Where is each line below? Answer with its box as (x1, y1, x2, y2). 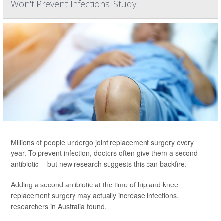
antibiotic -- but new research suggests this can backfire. (11, 159, 186, 169)
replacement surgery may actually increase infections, (11, 190, 179, 200)
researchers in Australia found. (11, 201, 107, 211)
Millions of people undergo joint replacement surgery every (11, 137, 194, 147)
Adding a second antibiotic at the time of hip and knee (11, 180, 178, 189)
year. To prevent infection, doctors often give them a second (11, 148, 198, 158)
